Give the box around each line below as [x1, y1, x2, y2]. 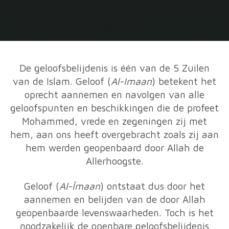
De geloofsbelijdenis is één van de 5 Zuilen [19, 62, 210, 74]
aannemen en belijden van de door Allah [24, 193, 205, 205]
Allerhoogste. [85, 155, 144, 167]
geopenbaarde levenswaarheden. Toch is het [15, 207, 214, 218]
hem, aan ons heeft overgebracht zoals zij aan [10, 129, 219, 140]
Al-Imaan [111, 76, 152, 87]
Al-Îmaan [59, 180, 100, 192]
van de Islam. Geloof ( [13, 76, 111, 87]
